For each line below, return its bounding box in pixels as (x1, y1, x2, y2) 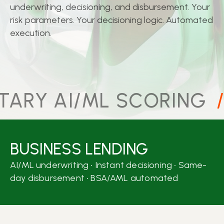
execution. (10, 27, 51, 38)
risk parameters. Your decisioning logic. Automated (10, 14, 213, 25)
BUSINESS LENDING (10, 139, 148, 159)
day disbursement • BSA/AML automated (10, 172, 178, 184)
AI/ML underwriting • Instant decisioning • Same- (10, 159, 207, 171)
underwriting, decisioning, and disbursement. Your (10, 1, 210, 12)
